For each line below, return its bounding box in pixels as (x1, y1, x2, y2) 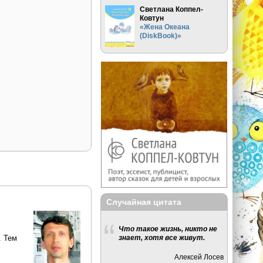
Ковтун (140, 14, 164, 22)
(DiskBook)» (140, 31, 182, 39)
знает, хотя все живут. (119, 234, 205, 242)
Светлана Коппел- (140, 5, 204, 13)
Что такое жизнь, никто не (119, 225, 218, 233)
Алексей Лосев (174, 252, 224, 261)
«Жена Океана (140, 22, 190, 31)
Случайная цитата (106, 197, 182, 207)
